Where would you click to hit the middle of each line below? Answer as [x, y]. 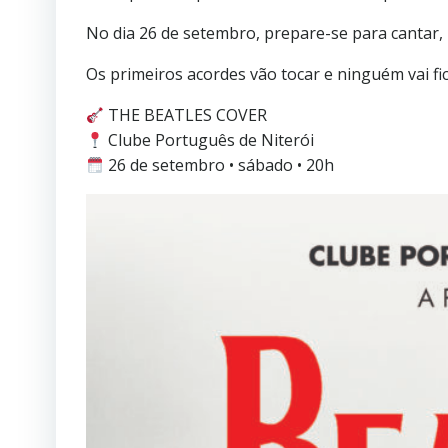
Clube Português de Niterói [209, 140]
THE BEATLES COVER [186, 115]
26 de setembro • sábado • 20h [219, 165]
